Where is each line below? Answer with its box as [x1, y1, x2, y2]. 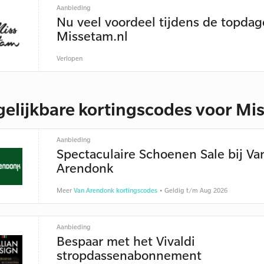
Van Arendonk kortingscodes [73, 186, 157, 194]
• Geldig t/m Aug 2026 [157, 186, 227, 194]
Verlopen [56, 54, 82, 62]
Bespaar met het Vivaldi [56, 232, 195, 249]
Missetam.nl [56, 27, 128, 44]
